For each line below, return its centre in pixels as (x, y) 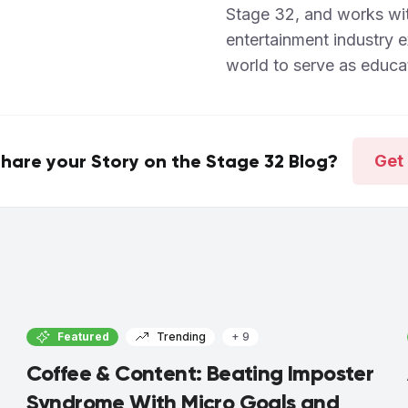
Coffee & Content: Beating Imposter (200, 372)
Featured (83, 336)
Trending (181, 336)
